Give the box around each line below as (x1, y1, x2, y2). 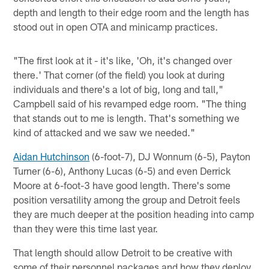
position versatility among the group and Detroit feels (13, 193, 241, 206)
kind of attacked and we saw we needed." (13, 126, 196, 139)
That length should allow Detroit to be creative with (13, 246, 233, 259)
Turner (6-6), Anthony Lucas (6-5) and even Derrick (13, 165, 231, 177)
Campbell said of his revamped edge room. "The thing (13, 97, 247, 110)
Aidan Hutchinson (13, 150, 90, 163)
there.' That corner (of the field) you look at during (13, 68, 225, 81)
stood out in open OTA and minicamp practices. (13, 20, 219, 33)
